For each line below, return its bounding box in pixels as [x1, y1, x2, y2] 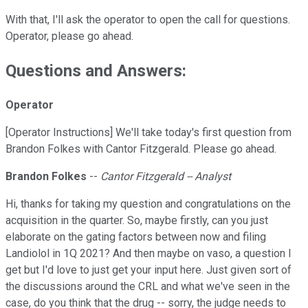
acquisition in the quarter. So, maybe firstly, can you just [5, 214, 268, 228]
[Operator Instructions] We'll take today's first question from [5, 126, 291, 140]
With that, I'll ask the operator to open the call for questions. [5, 13, 290, 27]
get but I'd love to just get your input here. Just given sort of [5, 263, 291, 277]
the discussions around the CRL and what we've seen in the [5, 280, 290, 294]
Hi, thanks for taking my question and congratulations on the [5, 197, 291, 211]
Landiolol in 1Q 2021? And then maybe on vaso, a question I [5, 247, 291, 261]
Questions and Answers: [5, 61, 186, 81]
